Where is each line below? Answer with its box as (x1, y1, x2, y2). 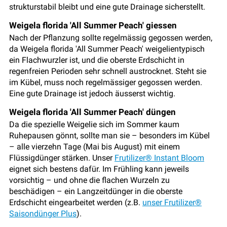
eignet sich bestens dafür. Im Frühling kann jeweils (9, 164, 189, 174)
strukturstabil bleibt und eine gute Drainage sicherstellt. (9, 2, 205, 12)
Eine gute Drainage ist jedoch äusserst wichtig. (9, 88, 175, 98)
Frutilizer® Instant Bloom (115, 153, 204, 163)
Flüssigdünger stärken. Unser (9, 153, 115, 163)
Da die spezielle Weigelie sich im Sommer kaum (9, 119, 179, 129)
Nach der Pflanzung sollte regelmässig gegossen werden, (9, 32, 212, 43)
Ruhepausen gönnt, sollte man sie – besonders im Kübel (9, 130, 210, 140)
